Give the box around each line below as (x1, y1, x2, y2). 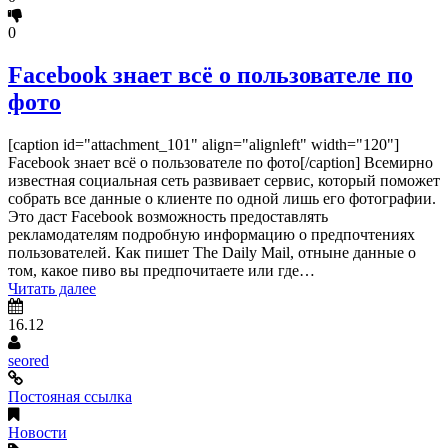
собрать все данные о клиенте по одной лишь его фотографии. (8, 190, 436, 208)
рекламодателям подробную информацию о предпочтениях (8, 226, 415, 244)
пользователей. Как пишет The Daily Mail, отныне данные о (8, 244, 416, 262)
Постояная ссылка (8, 388, 132, 406)
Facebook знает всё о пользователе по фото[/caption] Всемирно (8, 154, 433, 172)
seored (8, 352, 49, 370)
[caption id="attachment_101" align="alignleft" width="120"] (8, 136, 399, 154)
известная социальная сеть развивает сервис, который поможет (8, 172, 440, 190)
